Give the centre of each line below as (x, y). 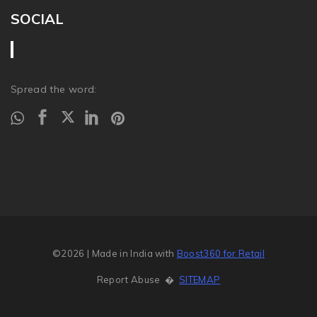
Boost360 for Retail (220, 253)
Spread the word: (54, 89)
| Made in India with (131, 253)
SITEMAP (200, 279)
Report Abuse (128, 279)
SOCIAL (37, 18)
